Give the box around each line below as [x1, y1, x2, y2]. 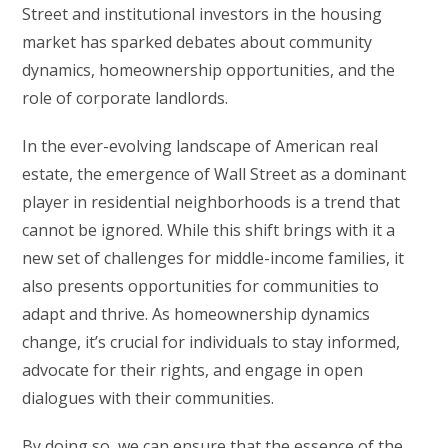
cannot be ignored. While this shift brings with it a [22, 218, 396, 241]
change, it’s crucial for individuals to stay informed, [22, 330, 401, 353]
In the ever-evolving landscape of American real [22, 134, 379, 157]
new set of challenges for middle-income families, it [22, 246, 405, 269]
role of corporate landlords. [22, 86, 229, 109]
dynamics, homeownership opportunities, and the [22, 58, 396, 81]
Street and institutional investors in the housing [22, 2, 383, 25]
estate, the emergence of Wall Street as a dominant [22, 162, 407, 185]
